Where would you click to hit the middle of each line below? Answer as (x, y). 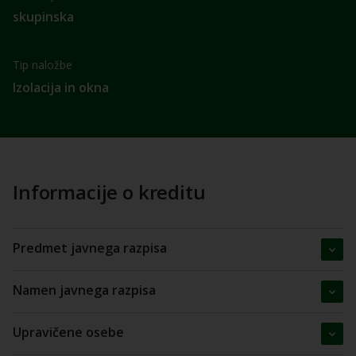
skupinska (43, 17)
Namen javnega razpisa (84, 290)
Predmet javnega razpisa (90, 248)
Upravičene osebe (68, 332)
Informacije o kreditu (109, 192)
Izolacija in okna (61, 87)
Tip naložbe (43, 65)
